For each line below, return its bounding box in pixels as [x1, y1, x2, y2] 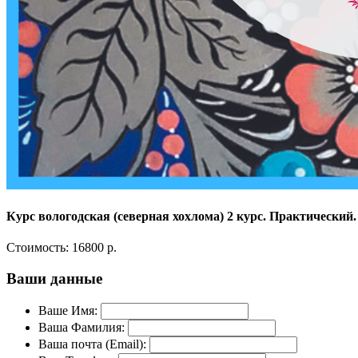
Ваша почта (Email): [38, 336, 146, 351]
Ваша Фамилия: [38, 320, 125, 334]
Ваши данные [6, 269, 102, 287]
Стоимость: [6, 241, 72, 255]
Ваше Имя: [38, 303, 97, 317]
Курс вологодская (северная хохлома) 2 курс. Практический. [6, 209, 356, 223]
